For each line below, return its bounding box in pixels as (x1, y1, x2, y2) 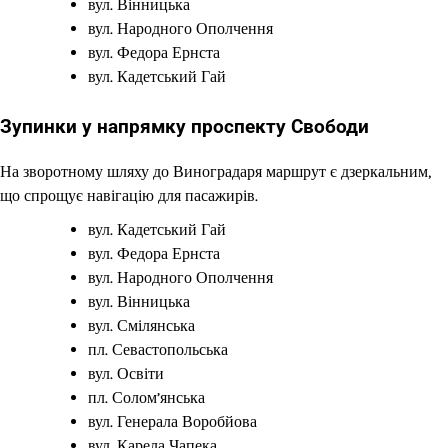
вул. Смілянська (88, 315, 195, 335)
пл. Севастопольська (88, 339, 228, 359)
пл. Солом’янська (88, 387, 205, 407)
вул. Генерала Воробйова (88, 411, 257, 431)
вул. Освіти (88, 363, 164, 383)
